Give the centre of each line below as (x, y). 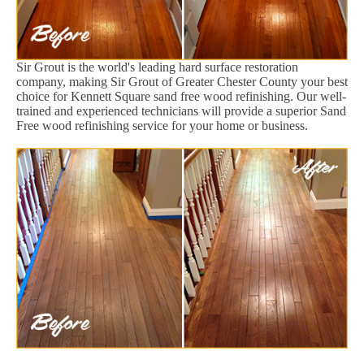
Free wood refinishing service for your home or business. (162, 125)
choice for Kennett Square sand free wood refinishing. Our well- (181, 96)
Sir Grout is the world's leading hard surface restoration (157, 67)
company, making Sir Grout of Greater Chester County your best (182, 81)
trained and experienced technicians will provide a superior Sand (181, 110)
